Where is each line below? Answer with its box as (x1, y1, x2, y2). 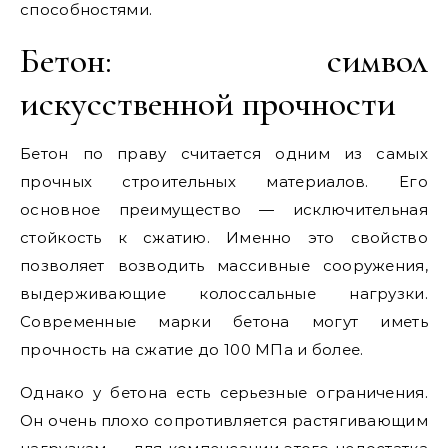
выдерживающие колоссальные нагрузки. (20, 284, 428, 303)
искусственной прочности (20, 82, 396, 125)
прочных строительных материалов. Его (20, 172, 428, 191)
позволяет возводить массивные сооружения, (20, 256, 428, 275)
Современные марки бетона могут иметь (20, 312, 428, 331)
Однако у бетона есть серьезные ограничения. (20, 383, 428, 402)
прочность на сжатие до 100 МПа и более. (20, 340, 364, 359)
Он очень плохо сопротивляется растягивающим (20, 411, 428, 430)
